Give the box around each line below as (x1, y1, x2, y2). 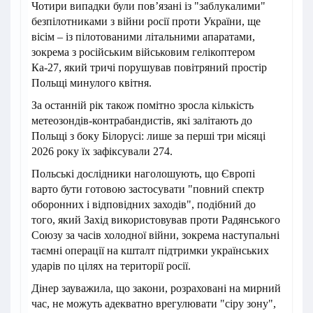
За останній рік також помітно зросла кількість (31, 99, 254, 111)
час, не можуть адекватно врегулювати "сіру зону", (31, 297, 276, 310)
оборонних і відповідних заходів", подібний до (31, 198, 256, 210)
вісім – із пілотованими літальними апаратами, (31, 30, 255, 43)
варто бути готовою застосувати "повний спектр (31, 182, 264, 195)
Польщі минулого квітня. (31, 76, 152, 89)
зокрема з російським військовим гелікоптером (31, 45, 255, 58)
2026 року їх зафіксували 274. (31, 145, 173, 157)
